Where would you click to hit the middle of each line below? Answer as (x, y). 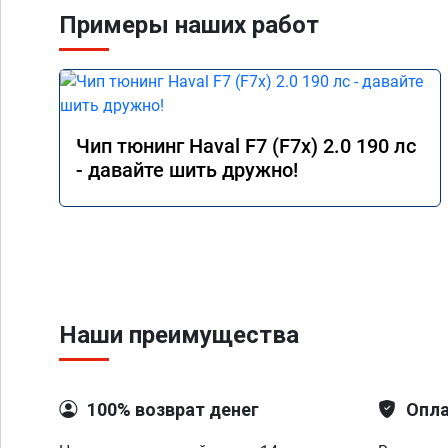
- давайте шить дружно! (187, 170)
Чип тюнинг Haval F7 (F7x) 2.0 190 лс (246, 146)
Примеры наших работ (189, 25)
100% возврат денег (173, 409)
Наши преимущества (179, 335)
